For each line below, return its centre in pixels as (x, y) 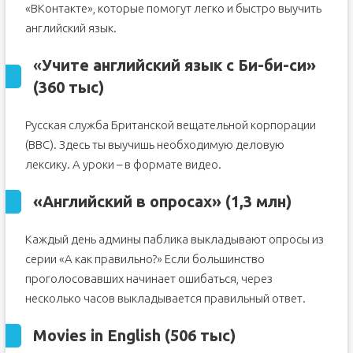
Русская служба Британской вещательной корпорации (170, 125)
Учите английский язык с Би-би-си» (178, 65)
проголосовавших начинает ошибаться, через (149, 279)
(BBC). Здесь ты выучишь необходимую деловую (154, 145)
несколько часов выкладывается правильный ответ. (165, 299)
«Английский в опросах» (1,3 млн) (162, 202)
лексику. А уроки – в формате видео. (123, 165)
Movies (59, 336)
